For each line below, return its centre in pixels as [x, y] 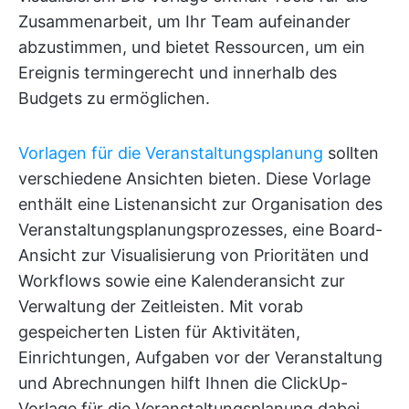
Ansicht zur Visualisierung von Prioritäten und [194, 256]
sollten [351, 153]
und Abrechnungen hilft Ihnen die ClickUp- [183, 383]
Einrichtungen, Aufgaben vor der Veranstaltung [200, 358]
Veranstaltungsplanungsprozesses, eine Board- [200, 230]
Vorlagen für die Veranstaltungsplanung [171, 153]
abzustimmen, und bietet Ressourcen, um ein [192, 47]
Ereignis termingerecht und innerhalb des [178, 73]
